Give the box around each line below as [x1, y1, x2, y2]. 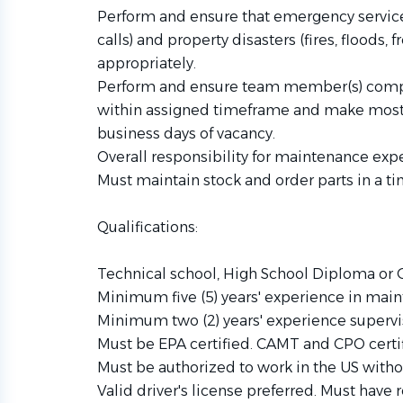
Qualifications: [97, 219, 198, 236]
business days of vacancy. [97, 125, 275, 142]
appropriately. [97, 55, 196, 72]
